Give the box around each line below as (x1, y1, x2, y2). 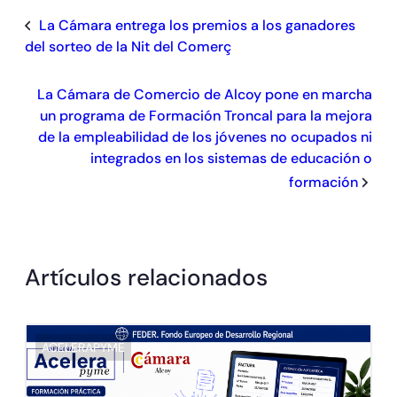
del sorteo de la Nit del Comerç (25, 36, 231, 56)
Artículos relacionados (25, 261, 268, 292)
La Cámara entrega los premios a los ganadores (39, 15, 355, 35)
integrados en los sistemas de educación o (90, 148, 372, 167)
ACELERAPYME (42, 339, 125, 355)
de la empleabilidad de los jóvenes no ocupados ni (38, 127, 372, 146)
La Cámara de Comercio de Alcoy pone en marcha (37, 84, 372, 104)
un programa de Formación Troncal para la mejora (40, 105, 372, 125)
